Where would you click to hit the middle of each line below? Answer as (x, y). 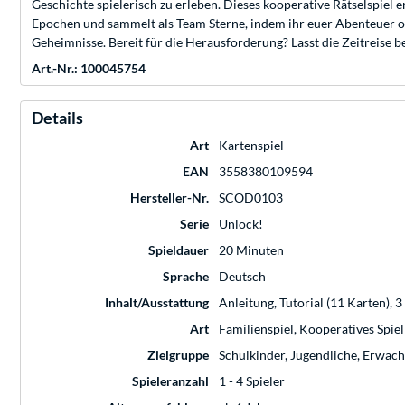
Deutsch (242, 277)
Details (57, 118)
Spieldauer (179, 250)
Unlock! (241, 224)
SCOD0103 (251, 198)
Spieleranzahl (170, 381)
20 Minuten (251, 250)
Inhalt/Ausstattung (157, 303)
